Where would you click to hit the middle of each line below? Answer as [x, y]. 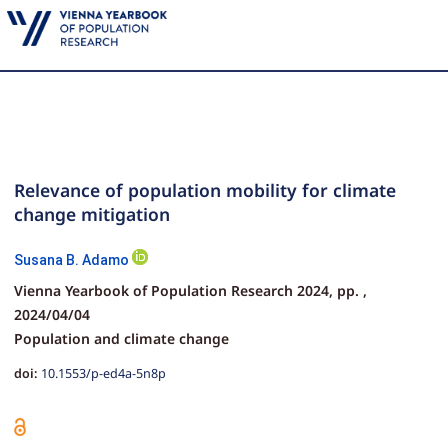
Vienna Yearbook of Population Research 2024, [175, 290]
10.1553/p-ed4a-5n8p [103, 373]
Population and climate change [121, 338]
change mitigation [92, 214]
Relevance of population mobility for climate [205, 190]
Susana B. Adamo [71, 259]
